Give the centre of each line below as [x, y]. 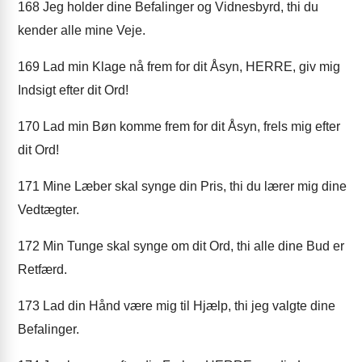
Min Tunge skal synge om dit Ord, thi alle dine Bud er [192, 246]
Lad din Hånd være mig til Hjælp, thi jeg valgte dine [187, 306]
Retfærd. [42, 269]
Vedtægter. [48, 210]
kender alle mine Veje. [82, 30]
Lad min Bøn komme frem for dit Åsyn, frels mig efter [190, 126]
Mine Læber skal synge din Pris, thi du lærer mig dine [193, 186]
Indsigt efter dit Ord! [73, 90]
